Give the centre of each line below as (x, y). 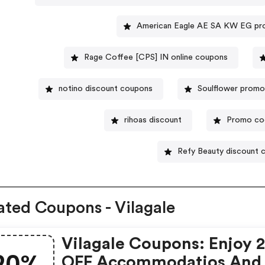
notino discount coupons (106, 89)
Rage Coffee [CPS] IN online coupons (156, 58)
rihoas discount (153, 120)
